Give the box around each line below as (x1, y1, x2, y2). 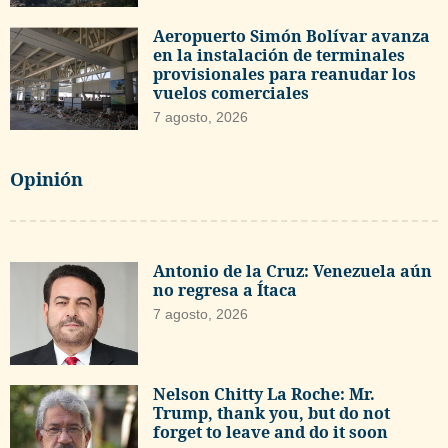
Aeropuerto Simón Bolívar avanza (153, 25, 431, 48)
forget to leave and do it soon (153, 421, 389, 444)
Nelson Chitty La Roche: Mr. (153, 383, 376, 406)
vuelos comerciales (153, 82, 310, 105)
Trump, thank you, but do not (153, 402, 391, 425)
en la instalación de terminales (153, 44, 406, 67)
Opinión (10, 167, 83, 192)
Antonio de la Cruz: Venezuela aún (153, 260, 433, 283)
